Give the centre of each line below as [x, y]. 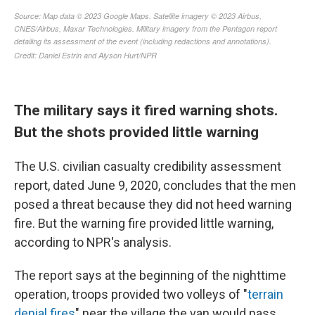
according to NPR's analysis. [93, 242]
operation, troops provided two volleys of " [131, 294]
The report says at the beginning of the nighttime [150, 275]
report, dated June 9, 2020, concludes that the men [155, 185]
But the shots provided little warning [136, 132]
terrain [265, 294]
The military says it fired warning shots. [146, 110]
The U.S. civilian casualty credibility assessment [148, 166]
